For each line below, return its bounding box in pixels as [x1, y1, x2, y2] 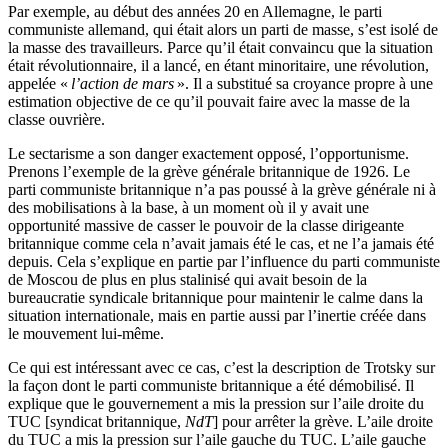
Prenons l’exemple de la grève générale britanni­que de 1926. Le [8, 162, 410, 180]
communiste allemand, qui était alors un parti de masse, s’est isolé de [8, 20, 438, 38]
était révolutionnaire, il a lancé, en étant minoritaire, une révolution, [8, 56, 429, 74]
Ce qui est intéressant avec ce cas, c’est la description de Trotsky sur [8, 358, 435, 376]
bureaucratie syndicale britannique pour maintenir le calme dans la [8, 288, 423, 306]
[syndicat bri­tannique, [41, 412, 185, 430]
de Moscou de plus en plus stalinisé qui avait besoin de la [8, 270, 367, 288]
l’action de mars [71, 74, 174, 92]
